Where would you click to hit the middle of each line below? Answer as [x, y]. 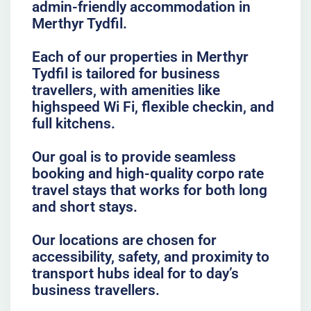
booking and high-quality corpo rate [148, 173]
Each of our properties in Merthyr [140, 57]
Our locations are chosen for [124, 240]
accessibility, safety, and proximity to [150, 257]
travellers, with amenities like [126, 90]
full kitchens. [73, 123]
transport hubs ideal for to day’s [135, 273]
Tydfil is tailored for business [126, 73]
